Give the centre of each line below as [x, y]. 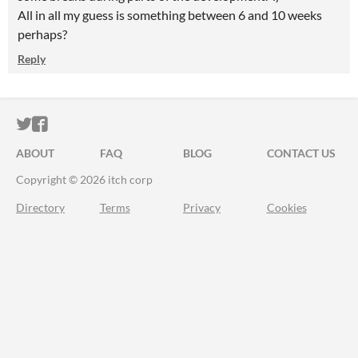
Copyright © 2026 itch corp [84, 179]
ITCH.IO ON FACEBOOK [134, 124]
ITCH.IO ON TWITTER [110, 124]
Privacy [202, 207]
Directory [40, 207]
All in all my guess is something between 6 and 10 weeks [170, 15]
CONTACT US [301, 153]
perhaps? [42, 34]
